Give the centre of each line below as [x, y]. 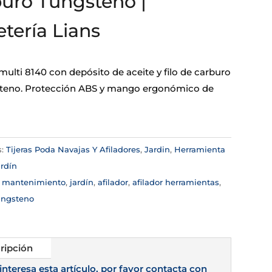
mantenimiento [33, 182]
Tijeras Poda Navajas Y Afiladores [73, 149]
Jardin [157, 149]
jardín [81, 182]
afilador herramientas [175, 182]
